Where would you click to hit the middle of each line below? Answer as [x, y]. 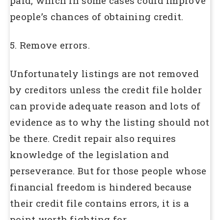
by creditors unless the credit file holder [106, 89]
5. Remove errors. [50, 45]
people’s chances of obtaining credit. [97, 17]
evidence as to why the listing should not [110, 122]
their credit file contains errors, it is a [99, 203]
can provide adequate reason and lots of [105, 106]
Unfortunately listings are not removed [104, 73]
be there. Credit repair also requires [93, 138]
